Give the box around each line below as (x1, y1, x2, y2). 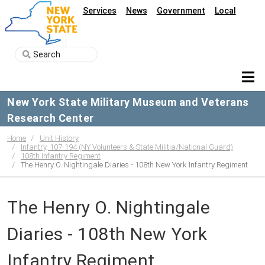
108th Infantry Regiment (21, 151, 101, 160)
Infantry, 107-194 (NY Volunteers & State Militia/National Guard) (21, 142, 233, 151)
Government (156, 6, 205, 15)
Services (82, 6, 117, 15)
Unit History (40, 133, 79, 143)
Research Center (7, 111, 94, 124)
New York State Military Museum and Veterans (7, 95, 249, 108)
